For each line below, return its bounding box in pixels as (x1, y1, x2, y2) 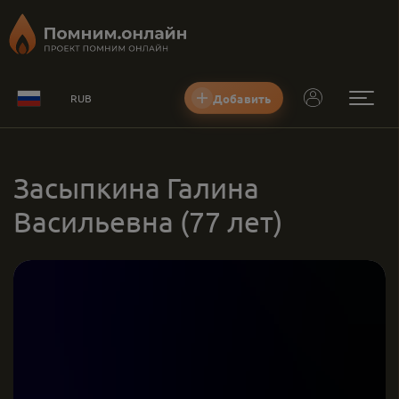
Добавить (213, 90, 272, 106)
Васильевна (13, 204, 174, 239)
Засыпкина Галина (13, 170, 259, 205)
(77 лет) (180, 204, 282, 239)
